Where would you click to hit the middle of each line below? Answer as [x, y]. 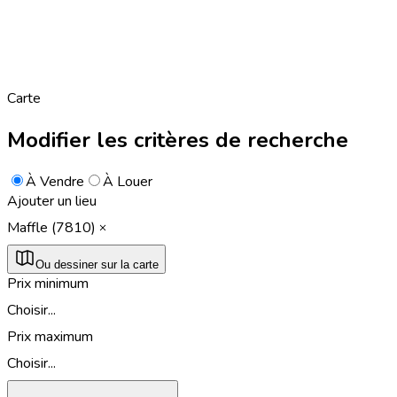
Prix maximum [50, 336]
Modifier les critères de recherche [178, 140]
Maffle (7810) [51, 227]
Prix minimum [48, 283]
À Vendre [55, 181]
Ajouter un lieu [52, 201]
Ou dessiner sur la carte [97, 264]
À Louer [128, 181]
